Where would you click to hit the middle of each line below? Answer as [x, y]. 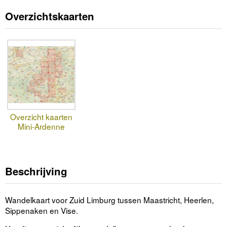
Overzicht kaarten [41, 116]
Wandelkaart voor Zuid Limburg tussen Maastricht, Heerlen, [109, 199]
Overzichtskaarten [50, 16]
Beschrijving [36, 171]
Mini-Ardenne [41, 126]
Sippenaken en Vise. [42, 210]
